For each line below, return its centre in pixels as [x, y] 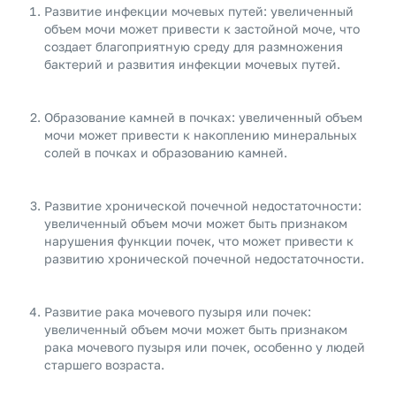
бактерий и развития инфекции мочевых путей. [192, 64]
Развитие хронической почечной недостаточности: [203, 206]
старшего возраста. [104, 365]
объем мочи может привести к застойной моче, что [202, 29]
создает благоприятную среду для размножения [194, 46]
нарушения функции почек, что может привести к [199, 241]
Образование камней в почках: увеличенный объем [203, 117]
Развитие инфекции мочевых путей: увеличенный [199, 11]
